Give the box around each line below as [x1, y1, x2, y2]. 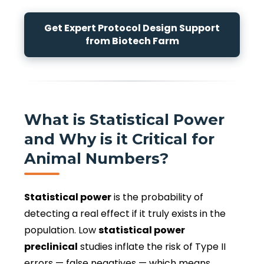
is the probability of [111, 190, 203, 204]
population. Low [24, 223, 98, 237]
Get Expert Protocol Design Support [44, 21, 220, 35]
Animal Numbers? [24, 148, 169, 167]
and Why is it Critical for [24, 129, 214, 148]
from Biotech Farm [85, 34, 179, 48]
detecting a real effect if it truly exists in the [24, 206, 226, 220]
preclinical [24, 239, 78, 253]
